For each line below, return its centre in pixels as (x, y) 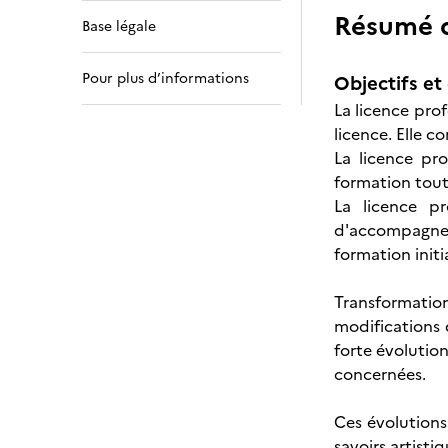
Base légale (119, 26)
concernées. (380, 374)
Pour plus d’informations (165, 78)
